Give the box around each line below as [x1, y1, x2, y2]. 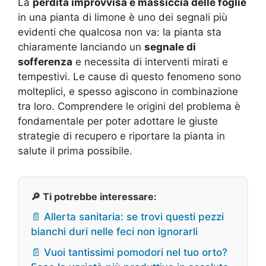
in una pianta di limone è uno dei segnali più [18, 11, 227, 23]
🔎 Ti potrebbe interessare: [31, 190, 157, 202]
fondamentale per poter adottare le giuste [18, 115, 218, 127]
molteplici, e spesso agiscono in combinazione [18, 85, 238, 97]
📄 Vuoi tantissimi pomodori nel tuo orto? [31, 246, 227, 258]
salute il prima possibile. [18, 144, 132, 157]
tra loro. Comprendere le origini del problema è [18, 100, 240, 112]
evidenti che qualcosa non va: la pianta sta [18, 26, 221, 38]
